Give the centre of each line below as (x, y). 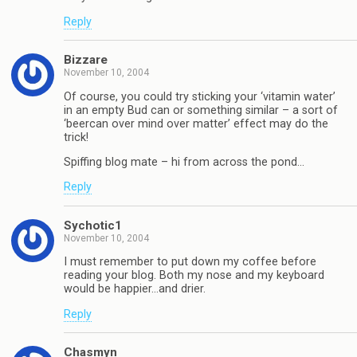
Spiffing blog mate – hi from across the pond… (184, 162)
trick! (76, 137)
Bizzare (86, 60)
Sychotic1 (93, 225)
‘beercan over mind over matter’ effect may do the (196, 124)
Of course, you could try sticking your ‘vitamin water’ (200, 96)
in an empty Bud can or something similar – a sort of (201, 110)
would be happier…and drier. (135, 289)
